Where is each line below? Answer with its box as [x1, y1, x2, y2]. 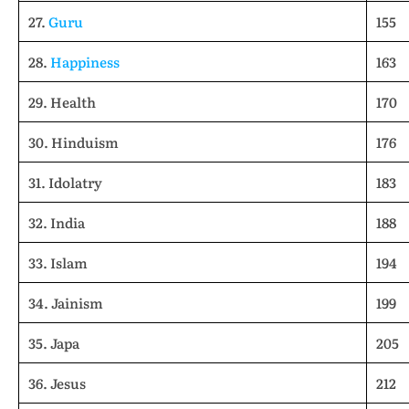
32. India [28, 212, 85, 233]
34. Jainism [28, 292, 103, 313]
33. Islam [28, 252, 88, 273]
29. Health [28, 91, 96, 112]
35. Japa [28, 332, 79, 353]
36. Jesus [28, 372, 86, 393]
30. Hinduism [28, 131, 119, 152]
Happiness [50, 51, 120, 72]
